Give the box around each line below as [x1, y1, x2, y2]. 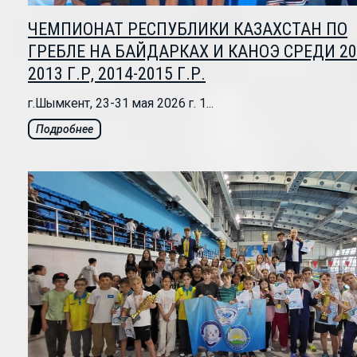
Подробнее [36, 123, 93, 136]
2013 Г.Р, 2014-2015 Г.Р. [28, 64, 206, 84]
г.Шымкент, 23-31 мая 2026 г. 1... [28, 96, 214, 112]
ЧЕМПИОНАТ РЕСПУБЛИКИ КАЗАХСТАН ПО [28, 19, 347, 40]
